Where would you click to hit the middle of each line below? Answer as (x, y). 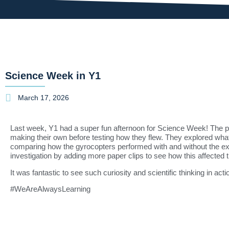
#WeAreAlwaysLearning (50, 189)
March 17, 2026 (43, 98)
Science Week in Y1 (53, 76)
